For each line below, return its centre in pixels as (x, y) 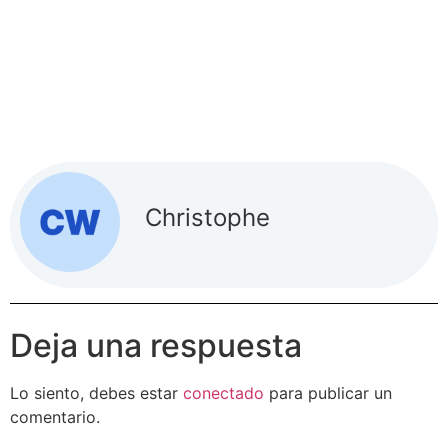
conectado (223, 392)
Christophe (207, 218)
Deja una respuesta (156, 345)
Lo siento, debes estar (96, 392)
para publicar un (328, 392)
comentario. (55, 416)
